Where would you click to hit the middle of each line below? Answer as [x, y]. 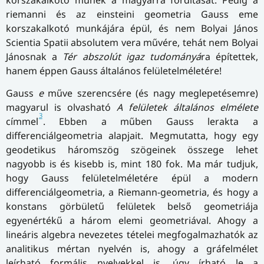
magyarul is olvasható [61, 108]
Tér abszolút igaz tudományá [132, 56]
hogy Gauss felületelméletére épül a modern [132, 178]
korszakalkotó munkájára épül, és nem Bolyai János [132, 28]
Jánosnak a [34, 56]
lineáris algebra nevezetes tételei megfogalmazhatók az [132, 235]
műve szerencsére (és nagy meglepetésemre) [151, 93]
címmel [22, 122]
